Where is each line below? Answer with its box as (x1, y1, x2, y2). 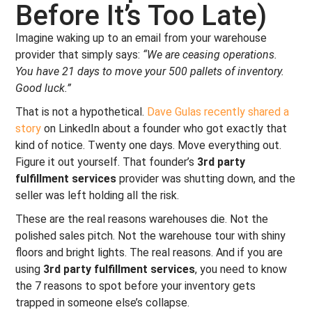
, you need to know (195, 263, 288, 276)
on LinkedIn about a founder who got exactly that (41, 122, 288, 135)
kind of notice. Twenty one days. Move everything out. (15, 139, 282, 152)
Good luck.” (15, 81, 72, 95)
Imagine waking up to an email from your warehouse (15, 31, 267, 45)
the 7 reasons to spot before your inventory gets (15, 279, 256, 292)
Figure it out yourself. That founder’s (15, 155, 198, 169)
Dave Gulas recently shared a (147, 105, 290, 118)
